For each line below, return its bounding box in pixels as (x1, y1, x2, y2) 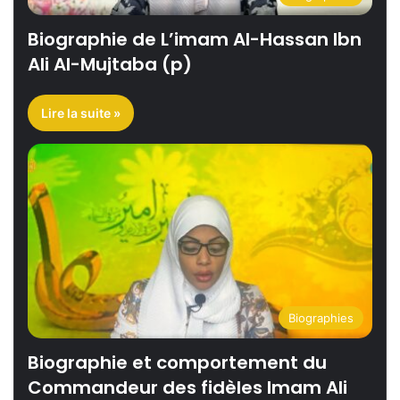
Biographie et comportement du (28, 349, 327, 375)
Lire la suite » (41, 105, 121, 121)
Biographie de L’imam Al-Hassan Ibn (28, 27, 362, 53)
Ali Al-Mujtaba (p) (28, 52, 192, 78)
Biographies (288, 310, 354, 325)
